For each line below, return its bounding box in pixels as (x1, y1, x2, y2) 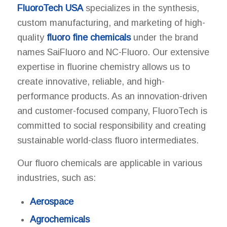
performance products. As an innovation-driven (17, 91, 207, 102)
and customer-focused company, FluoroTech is (17, 106, 207, 117)
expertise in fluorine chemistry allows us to (17, 62, 190, 72)
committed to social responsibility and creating (17, 121, 206, 131)
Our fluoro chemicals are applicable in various (17, 158, 202, 168)
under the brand (130, 32, 198, 43)
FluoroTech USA (17, 3, 83, 14)
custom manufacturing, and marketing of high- (17, 18, 205, 28)
